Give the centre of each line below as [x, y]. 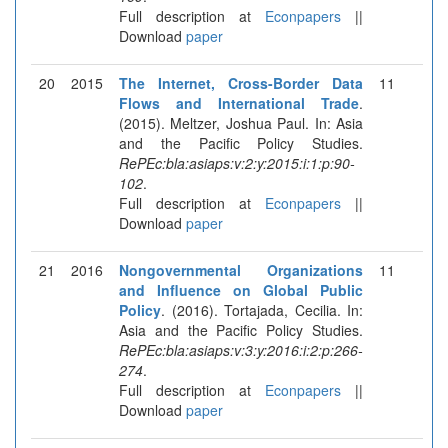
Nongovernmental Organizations [241, 269]
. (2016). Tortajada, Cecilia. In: [262, 309]
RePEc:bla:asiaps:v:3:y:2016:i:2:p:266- [241, 349]
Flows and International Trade [239, 102]
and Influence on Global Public [241, 289]
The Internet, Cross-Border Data [241, 82]
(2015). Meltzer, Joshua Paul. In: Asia [241, 122]
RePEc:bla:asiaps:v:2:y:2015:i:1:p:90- [237, 162]
